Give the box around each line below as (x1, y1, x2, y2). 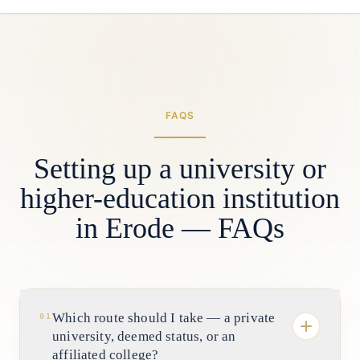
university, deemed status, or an (52, 329, 236, 344)
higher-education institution (20, 182, 340, 215)
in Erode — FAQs (76, 212, 284, 244)
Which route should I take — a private (52, 310, 276, 325)
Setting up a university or (34, 153, 326, 185)
